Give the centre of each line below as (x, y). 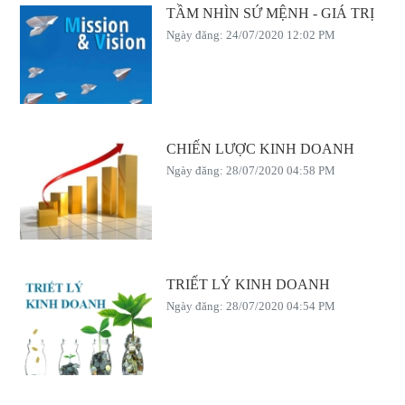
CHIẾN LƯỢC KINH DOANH (260, 149)
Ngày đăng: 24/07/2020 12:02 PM (250, 35)
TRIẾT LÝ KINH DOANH (248, 285)
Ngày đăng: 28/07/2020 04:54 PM (250, 306)
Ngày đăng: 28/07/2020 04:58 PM (250, 171)
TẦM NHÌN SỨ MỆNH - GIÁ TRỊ (270, 14)
